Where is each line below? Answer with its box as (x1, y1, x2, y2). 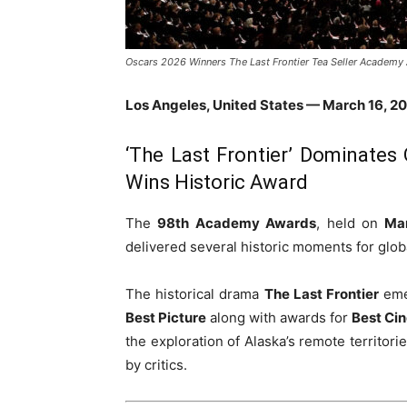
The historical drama (125, 285, 264, 303)
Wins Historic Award (125, 171, 308, 194)
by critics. (125, 356, 187, 373)
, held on (316, 214, 385, 232)
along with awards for (206, 309, 352, 326)
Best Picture (125, 309, 206, 326)
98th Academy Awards (157, 214, 317, 232)
